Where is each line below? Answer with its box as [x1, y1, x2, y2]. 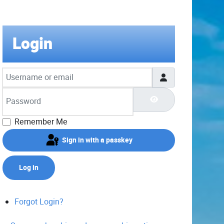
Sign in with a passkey [62, 134, 133, 145]
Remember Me [14, 116, 67, 128]
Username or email [1, 66, 69, 78]
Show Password [157, 93, 208, 104]
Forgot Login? [14, 196, 63, 208]
